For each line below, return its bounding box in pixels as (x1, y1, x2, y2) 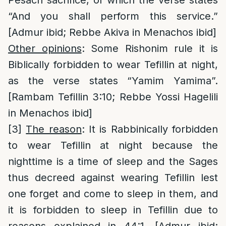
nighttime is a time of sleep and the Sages (8, 155, 218, 167)
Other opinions (8, 42, 82, 54)
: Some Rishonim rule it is (81, 42, 218, 54)
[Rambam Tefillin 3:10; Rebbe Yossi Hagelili (8, 91, 218, 103)
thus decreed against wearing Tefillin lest (8, 172, 218, 184)
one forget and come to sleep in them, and (8, 188, 218, 200)
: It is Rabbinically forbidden (81, 123, 218, 135)
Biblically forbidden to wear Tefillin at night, (8, 59, 218, 71)
